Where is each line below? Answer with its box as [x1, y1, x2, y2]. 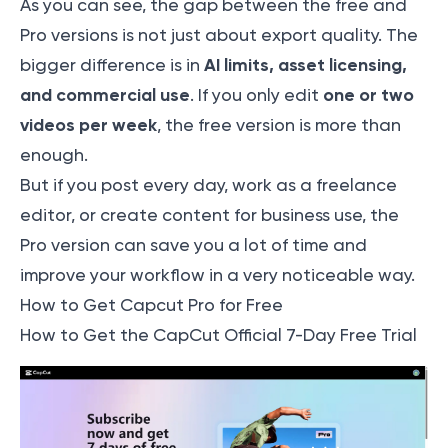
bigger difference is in [20, 55, 204, 76]
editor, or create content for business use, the [20, 205, 399, 226]
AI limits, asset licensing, [204, 54, 407, 77]
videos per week [20, 114, 157, 137]
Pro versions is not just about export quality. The [20, 25, 418, 46]
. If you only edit [190, 85, 323, 106]
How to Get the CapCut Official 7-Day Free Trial [20, 325, 417, 346]
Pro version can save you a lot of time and [20, 235, 367, 256]
